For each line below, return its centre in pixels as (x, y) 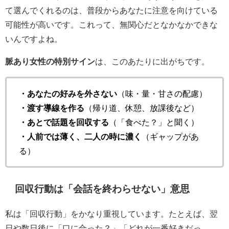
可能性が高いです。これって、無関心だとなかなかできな (111, 24)
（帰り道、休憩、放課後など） (142, 108)
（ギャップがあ (170, 136)
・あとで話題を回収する (64, 122)
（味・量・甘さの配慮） (162, 93)
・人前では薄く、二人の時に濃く (80, 136)
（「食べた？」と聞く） (154, 122)
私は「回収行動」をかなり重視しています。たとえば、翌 (111, 214)
